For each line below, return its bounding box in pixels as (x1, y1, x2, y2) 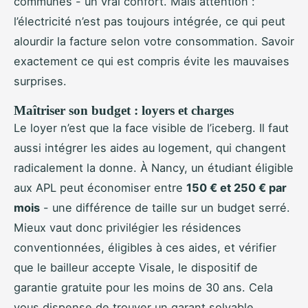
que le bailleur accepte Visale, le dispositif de (14, 261, 258, 275)
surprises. (14, 74, 67, 89)
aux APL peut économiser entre (14, 181, 186, 195)
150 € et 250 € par (186, 181, 287, 195)
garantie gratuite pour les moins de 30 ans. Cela (14, 280, 273, 295)
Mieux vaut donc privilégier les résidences (14, 221, 241, 235)
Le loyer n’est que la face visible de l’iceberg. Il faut (14, 121, 289, 135)
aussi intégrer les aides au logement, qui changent (14, 141, 286, 155)
